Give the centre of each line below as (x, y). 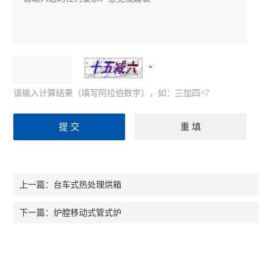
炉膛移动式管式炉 (88, 212)
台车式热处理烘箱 (88, 185)
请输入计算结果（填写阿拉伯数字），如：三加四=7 (112, 93)
